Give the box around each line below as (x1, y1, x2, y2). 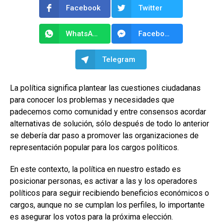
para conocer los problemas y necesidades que (10, 95, 174, 105)
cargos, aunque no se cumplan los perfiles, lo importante (10, 200, 205, 210)
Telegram (102, 55, 135, 64)
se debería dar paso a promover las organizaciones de (10, 130, 199, 140)
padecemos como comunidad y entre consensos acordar (10, 107, 206, 116)
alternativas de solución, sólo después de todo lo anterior (10, 118, 209, 128)
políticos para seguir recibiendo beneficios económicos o (10, 188, 209, 198)
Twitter (138, 3, 163, 12)
